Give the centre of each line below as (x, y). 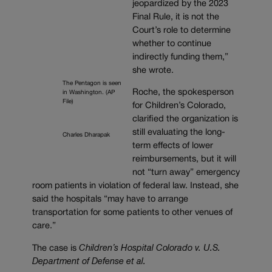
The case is (56, 248)
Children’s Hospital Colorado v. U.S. (150, 248)
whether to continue (172, 44)
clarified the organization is (185, 120)
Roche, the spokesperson (183, 93)
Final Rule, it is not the (175, 17)
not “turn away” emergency (186, 173)
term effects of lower (172, 146)
